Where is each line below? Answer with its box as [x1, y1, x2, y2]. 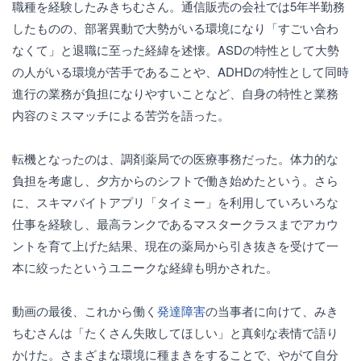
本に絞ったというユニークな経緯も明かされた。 [12, 259, 278, 276]
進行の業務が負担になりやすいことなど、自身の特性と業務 [12, 85, 338, 102]
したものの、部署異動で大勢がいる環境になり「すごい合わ [12, 19, 338, 36]
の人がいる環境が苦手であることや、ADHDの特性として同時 [12, 63, 349, 80]
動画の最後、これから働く [12, 302, 157, 319]
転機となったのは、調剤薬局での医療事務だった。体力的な [12, 150, 338, 167]
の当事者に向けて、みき [205, 302, 338, 319]
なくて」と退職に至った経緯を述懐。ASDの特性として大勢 [12, 41, 339, 58]
